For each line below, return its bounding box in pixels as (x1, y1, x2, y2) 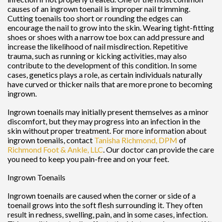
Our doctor (106, 144, 144, 154)
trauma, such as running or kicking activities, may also (7, 51, 187, 60)
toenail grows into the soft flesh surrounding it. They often (7, 200, 203, 210)
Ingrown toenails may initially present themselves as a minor (7, 107, 209, 116)
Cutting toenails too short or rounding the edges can (7, 13, 182, 23)
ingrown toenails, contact (7, 135, 94, 145)
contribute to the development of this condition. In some (7, 60, 197, 70)
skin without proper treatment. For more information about (7, 125, 207, 135)
